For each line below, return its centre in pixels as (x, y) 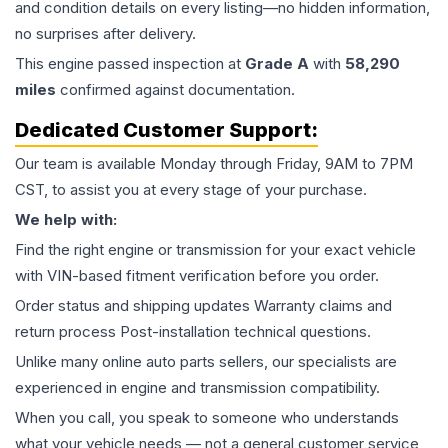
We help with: (66, 219)
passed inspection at (169, 63)
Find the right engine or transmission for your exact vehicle (215, 249)
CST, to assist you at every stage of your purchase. (191, 189)
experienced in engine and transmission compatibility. (197, 387)
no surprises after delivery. (105, 33)
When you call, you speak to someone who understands (207, 417)
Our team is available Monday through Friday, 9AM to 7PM (214, 163)
